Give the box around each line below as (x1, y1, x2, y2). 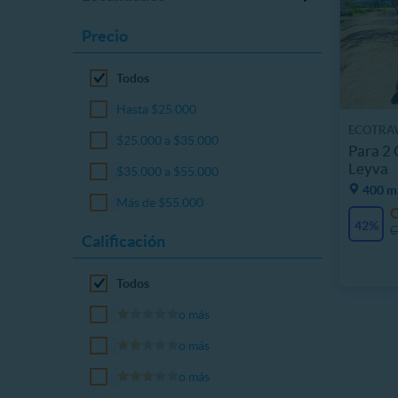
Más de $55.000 (116, 195, 204, 210)
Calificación (82, 232, 165, 251)
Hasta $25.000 (116, 102, 197, 116)
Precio (82, 27, 128, 45)
